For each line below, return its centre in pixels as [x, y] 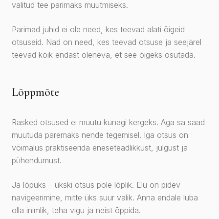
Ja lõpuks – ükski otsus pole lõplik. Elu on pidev [96, 185]
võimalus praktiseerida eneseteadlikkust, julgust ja [100, 148]
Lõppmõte [35, 92]
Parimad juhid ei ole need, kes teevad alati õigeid [98, 30]
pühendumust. [37, 161]
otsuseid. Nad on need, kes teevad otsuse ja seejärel [107, 42]
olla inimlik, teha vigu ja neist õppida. [76, 210]
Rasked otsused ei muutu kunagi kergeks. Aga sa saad [108, 122]
